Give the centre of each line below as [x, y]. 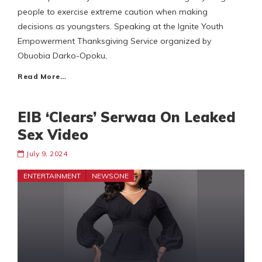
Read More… [42, 77]
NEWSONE [110, 176]
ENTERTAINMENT [52, 176]
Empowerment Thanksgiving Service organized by [114, 41]
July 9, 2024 [47, 154]
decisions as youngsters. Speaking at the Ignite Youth [120, 27]
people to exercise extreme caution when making [113, 12]
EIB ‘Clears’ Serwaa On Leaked [127, 117]
